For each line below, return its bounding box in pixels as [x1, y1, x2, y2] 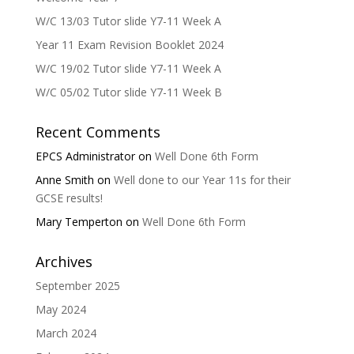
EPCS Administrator [35, 149, 135, 164]
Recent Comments [35, 122, 160, 141]
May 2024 [35, 302, 86, 317]
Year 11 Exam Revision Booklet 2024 [35, 37, 224, 52]
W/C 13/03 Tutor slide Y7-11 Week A [35, 13, 221, 28]
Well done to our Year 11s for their [113, 172, 291, 187]
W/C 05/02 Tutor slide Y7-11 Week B [35, 85, 222, 100]
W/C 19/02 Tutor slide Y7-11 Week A [35, 61, 221, 76]
